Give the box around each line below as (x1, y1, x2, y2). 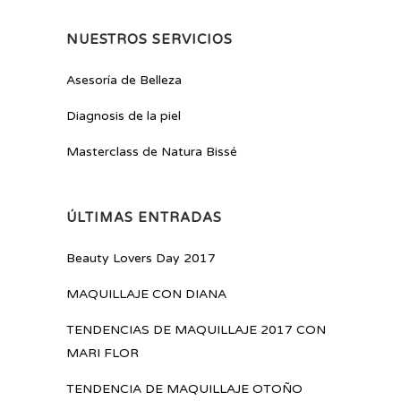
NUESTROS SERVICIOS (66, 31, 233, 48)
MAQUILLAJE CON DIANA (66, 286, 226, 303)
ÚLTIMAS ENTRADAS (66, 209, 222, 226)
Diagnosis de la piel (66, 108, 181, 124)
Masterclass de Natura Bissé (66, 144, 237, 160)
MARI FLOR (66, 346, 139, 362)
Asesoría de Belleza (66, 73, 182, 89)
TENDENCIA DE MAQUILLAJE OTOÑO (66, 381, 303, 397)
